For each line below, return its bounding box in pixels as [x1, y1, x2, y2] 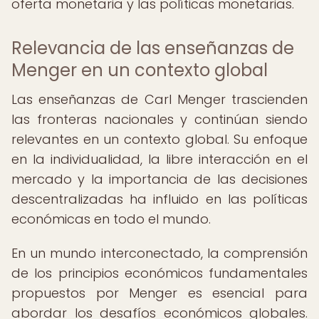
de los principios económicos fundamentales [11, 264, 308, 282]
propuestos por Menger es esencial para [11, 284, 308, 302]
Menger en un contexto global [11, 58, 268, 82]
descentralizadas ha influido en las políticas [11, 190, 308, 208]
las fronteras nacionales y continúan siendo [11, 110, 308, 128]
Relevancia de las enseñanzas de [11, 36, 294, 60]
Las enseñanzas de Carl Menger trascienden [11, 90, 308, 108]
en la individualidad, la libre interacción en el [11, 150, 308, 168]
